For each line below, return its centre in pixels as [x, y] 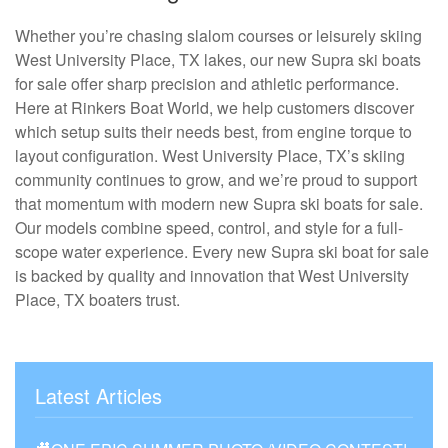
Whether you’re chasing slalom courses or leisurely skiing [218, 35]
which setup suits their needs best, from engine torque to [213, 131]
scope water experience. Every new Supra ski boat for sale [222, 251]
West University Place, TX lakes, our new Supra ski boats [218, 59]
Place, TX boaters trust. [97, 299]
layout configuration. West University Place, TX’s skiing [210, 155]
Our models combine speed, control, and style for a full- [209, 227]
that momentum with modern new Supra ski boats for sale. [219, 203]
